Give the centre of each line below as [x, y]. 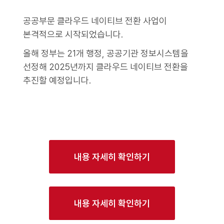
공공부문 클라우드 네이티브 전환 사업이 [95, 20]
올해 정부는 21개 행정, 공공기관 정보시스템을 [105, 53]
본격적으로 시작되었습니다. [73, 34]
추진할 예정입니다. [57, 80]
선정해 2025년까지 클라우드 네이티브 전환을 [105, 66]
